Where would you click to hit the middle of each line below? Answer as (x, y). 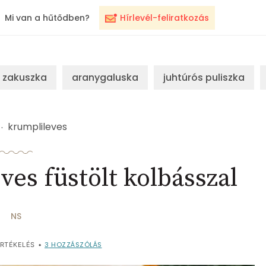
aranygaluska (105, 77)
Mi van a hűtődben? (47, 18)
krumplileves (37, 127)
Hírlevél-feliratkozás (164, 18)
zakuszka (25, 77)
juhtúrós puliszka (204, 77)
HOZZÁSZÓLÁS (75, 244)
